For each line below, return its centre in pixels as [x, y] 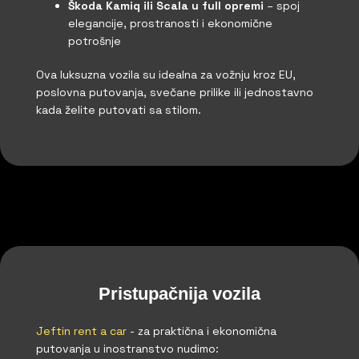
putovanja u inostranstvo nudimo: [127, 349]
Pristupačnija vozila [179, 294]
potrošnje [95, 40]
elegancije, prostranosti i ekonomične [170, 23]
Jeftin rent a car [81, 331]
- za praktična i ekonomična [202, 331]
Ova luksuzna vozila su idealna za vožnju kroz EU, [166, 74]
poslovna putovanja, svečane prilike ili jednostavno [175, 92]
